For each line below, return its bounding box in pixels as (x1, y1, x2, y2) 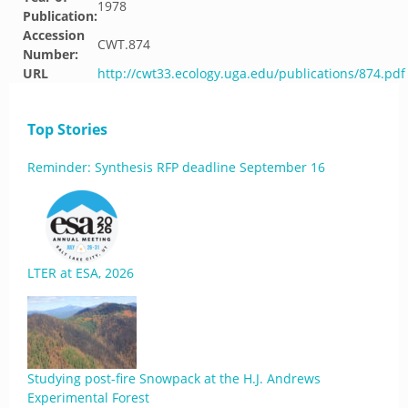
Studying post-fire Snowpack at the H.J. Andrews (27, 370, 321, 387)
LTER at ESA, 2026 (27, 264, 134, 281)
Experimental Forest (27, 389, 149, 406)
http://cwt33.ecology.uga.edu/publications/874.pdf (97, 65, 405, 82)
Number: (23, 46, 78, 63)
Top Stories (27, 119, 107, 139)
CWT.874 (97, 36, 150, 53)
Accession (23, 26, 85, 44)
